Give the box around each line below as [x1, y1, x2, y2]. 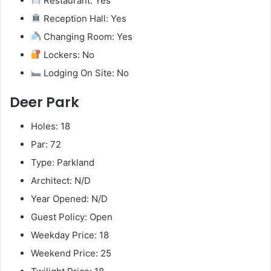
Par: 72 [31, 139, 61, 151]
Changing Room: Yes [41, 30, 133, 42]
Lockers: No [41, 48, 95, 60]
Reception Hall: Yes [41, 12, 127, 24]
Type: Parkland [31, 157, 94, 169]
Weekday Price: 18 [31, 229, 109, 241]
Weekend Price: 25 [31, 247, 111, 260]
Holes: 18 [31, 120, 70, 132]
